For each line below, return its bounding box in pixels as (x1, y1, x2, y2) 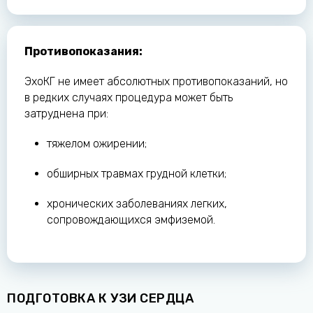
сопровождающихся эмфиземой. (47, 213, 215, 227)
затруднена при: (24, 107, 108, 121)
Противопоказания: (24, 45, 143, 59)
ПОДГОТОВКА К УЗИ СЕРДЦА (7, 291, 194, 307)
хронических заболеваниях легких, (47, 197, 227, 211)
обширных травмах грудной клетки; (47, 167, 226, 181)
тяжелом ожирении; (47, 137, 147, 151)
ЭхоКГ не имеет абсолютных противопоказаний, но (24, 75, 288, 89)
